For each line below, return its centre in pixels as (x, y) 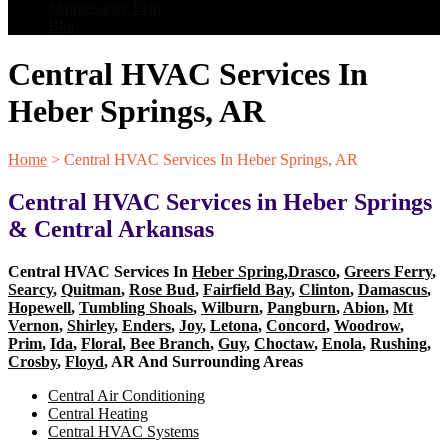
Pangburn (301, 308)
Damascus (392, 290)
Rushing (398, 344)
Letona (234, 326)
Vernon (33, 326)
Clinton (324, 290)
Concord (296, 326)
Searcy (30, 290)
